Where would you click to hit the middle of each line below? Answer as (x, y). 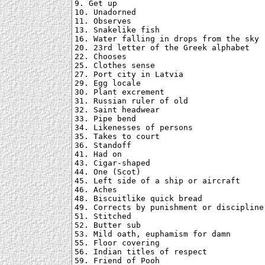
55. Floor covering (117, 243)
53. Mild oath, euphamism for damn (153, 234)
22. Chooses (101, 57)
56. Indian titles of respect (141, 252)
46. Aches (96, 190)
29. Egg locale (108, 83)
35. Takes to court (117, 137)
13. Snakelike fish (117, 30)
